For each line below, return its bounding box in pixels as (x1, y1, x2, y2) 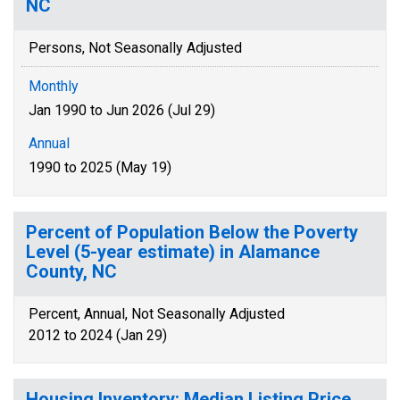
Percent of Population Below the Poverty (26, 221, 358, 243)
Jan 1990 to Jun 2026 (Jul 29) (29, 102, 215, 119)
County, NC (26, 261, 117, 282)
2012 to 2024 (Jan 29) (29, 327, 167, 344)
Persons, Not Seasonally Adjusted (29, 39, 242, 56)
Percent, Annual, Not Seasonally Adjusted (29, 305, 285, 322)
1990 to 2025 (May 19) (29, 159, 171, 176)
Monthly (29, 78, 79, 95)
